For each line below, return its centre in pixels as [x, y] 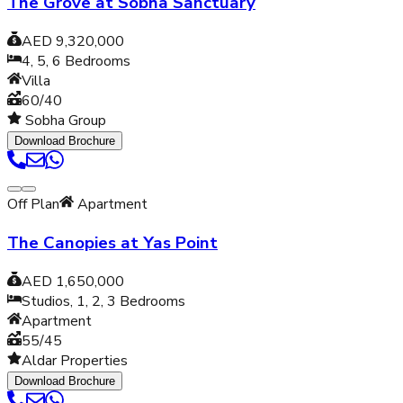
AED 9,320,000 [73, 42]
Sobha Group [64, 121]
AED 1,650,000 [73, 281]
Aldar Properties [75, 360]
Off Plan [33, 205]
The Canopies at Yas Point [112, 242]
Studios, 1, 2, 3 [69, 301]
